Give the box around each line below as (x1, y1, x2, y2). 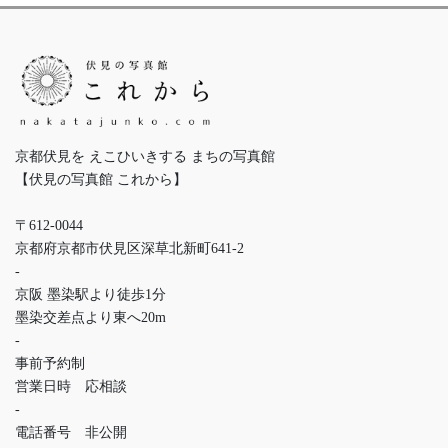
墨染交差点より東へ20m (15, 310, 166, 326)
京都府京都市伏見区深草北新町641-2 (15, 241, 244, 257)
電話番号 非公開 (15, 425, 127, 441)
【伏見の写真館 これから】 (15, 172, 187, 188)
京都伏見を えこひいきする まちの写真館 (15, 149, 275, 165)
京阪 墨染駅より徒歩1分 (15, 287, 166, 303)
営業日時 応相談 (15, 379, 127, 395)
